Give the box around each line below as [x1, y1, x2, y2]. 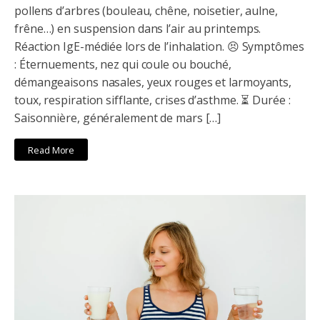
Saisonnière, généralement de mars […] [14, 110, 221, 126]
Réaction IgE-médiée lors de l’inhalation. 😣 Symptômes [14, 39, 304, 55]
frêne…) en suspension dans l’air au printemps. [14, 21, 261, 37]
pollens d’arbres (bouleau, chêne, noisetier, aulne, [14, 3, 278, 19]
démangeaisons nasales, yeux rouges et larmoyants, [14, 74, 292, 91]
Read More [28, 143, 75, 156]
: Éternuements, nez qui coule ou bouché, [14, 56, 231, 73]
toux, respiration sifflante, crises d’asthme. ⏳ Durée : [14, 92, 291, 109]
